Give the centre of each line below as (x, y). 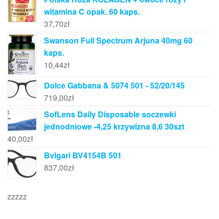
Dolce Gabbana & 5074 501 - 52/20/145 (114, 85)
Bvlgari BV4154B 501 (83, 155)
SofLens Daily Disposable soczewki (110, 114)
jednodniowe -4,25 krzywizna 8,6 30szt (114, 126)
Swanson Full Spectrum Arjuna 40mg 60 (118, 41)
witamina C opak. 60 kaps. (92, 12)
